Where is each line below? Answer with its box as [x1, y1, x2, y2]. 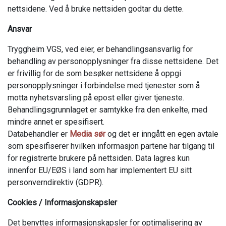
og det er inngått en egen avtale [105, 129, 218, 139]
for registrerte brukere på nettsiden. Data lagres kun [8, 153, 190, 163]
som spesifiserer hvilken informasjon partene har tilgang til [8, 141, 214, 151]
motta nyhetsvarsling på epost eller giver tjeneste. [8, 93, 184, 102]
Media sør [70, 129, 105, 139]
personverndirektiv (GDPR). [8, 178, 103, 187]
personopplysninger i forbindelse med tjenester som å [8, 81, 200, 90]
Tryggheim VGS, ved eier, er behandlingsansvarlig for [8, 44, 193, 54]
